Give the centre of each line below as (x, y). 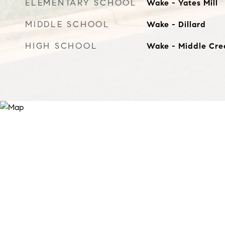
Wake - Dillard (176, 24)
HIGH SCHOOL (62, 46)
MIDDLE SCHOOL (68, 24)
